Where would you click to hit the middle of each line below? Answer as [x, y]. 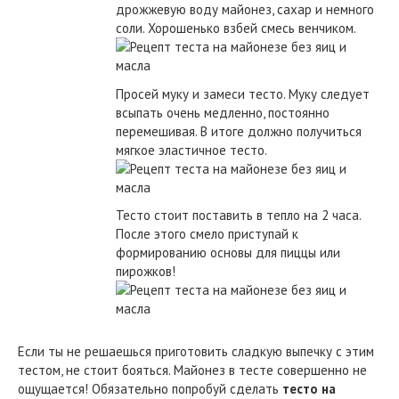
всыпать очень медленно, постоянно [223, 112]
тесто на [309, 389]
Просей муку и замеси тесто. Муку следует [243, 94]
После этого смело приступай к [207, 234]
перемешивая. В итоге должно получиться [239, 131]
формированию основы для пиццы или [228, 252]
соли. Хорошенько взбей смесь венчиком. [236, 28]
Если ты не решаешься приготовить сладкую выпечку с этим [196, 351]
